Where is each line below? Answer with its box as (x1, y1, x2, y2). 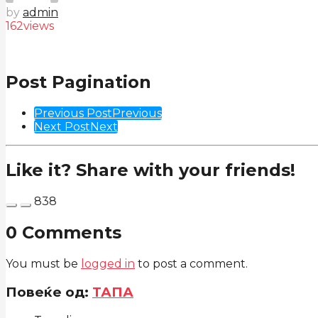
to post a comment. (135, 257, 248, 271)
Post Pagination (6, 71, 151, 92)
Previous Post (34, 106, 112, 120)
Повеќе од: (6, 283, 92, 300)
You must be (6, 257, 81, 271)
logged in (81, 257, 135, 271)
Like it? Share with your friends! (6, 160, 295, 181)
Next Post (34, 119, 90, 133)
